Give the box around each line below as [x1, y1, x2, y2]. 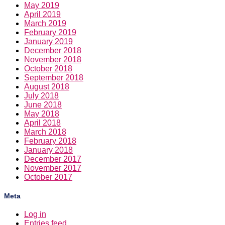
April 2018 [24, 119, 61, 128]
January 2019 [24, 37, 73, 46]
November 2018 [24, 55, 81, 64]
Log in [24, 210, 46, 219]
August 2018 [24, 82, 69, 91]
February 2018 [24, 137, 76, 146]
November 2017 [24, 164, 81, 173]
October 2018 [24, 64, 72, 73]
